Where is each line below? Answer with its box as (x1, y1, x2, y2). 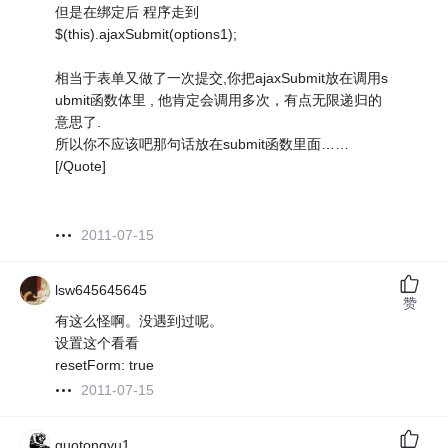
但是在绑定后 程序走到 (55, 4, 200, 21)
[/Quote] (55, 158, 107, 175)
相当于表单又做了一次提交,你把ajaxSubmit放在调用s (55, 70, 389, 87)
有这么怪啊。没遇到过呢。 (55, 313, 224, 330)
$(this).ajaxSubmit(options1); (55, 26, 238, 43)
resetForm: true (55, 357, 155, 374)
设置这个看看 (55, 335, 140, 352)
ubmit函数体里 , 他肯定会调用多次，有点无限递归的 (55, 92, 383, 109)
